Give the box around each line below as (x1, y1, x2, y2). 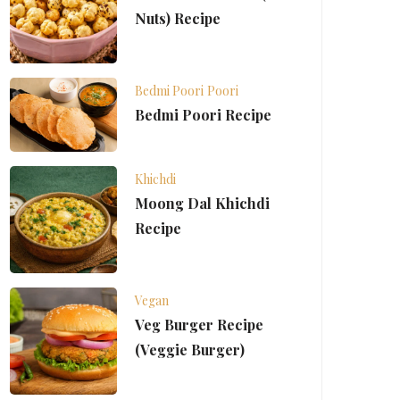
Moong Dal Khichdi (135, 193, 271, 212)
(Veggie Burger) (135, 339, 246, 359)
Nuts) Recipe (135, 9, 221, 29)
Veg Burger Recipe (135, 314, 264, 334)
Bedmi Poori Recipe (135, 105, 272, 125)
